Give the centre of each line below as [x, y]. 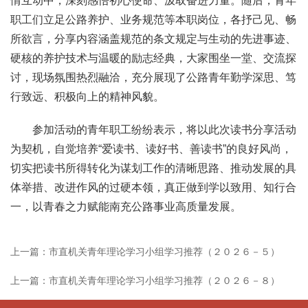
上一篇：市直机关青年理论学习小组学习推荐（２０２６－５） [145, 252]
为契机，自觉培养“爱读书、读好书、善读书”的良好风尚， [151, 148]
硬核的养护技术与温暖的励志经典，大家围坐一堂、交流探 [153, 58]
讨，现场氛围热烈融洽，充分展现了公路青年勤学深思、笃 [153, 78]
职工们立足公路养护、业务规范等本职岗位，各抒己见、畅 [153, 20]
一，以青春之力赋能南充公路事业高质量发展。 [126, 206]
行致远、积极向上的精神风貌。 [87, 97]
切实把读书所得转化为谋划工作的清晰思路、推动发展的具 [153, 168]
